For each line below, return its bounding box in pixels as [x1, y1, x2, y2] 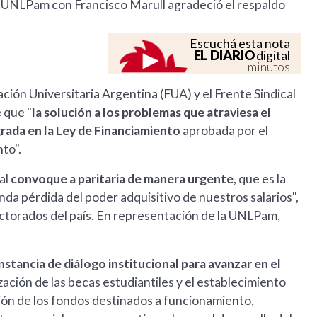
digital [254, 48, 291, 64]
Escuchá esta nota [190, 36, 291, 52]
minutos [248, 59, 291, 75]
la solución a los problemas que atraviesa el [32, 105, 271, 120]
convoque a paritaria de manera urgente [11, 171, 234, 187]
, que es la [234, 171, 286, 187]
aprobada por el [183, 123, 268, 139]
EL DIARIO [193, 47, 255, 64]
